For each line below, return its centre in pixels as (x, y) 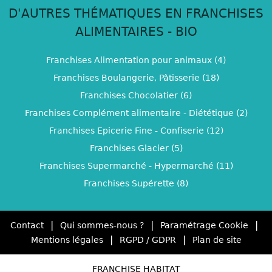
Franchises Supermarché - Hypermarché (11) (136, 165)
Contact (27, 225)
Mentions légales (67, 240)
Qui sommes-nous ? (102, 225)
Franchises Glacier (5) (136, 148)
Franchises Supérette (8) (136, 183)
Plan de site (217, 240)
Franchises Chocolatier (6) (136, 95)
